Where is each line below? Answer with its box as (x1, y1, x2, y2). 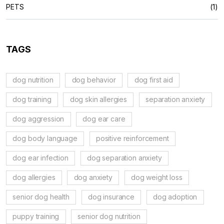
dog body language (12, 134, 77, 142)
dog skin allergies (69, 95, 127, 103)
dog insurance (87, 192, 134, 201)
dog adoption (153, 192, 197, 201)
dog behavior (71, 75, 116, 84)
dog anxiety (73, 173, 112, 181)
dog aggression (12, 114, 64, 123)
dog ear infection (12, 153, 68, 162)
